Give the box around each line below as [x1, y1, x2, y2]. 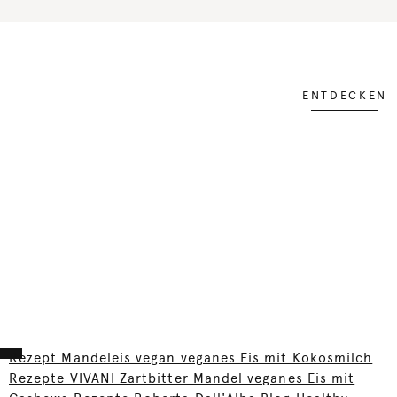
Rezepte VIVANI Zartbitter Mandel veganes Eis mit [9, 370, 355, 387]
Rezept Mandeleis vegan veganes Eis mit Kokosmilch [9, 350, 373, 367]
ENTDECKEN [301, 89, 387, 103]
